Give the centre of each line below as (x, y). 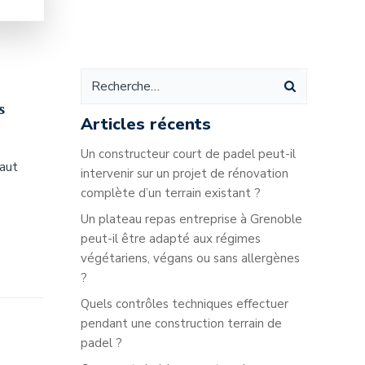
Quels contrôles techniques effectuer (185, 304)
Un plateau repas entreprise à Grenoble (191, 219)
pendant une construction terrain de (181, 323)
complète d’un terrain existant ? (171, 193)
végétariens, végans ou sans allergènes (190, 258)
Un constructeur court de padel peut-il (188, 154)
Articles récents (146, 124)
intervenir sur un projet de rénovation (185, 174)
